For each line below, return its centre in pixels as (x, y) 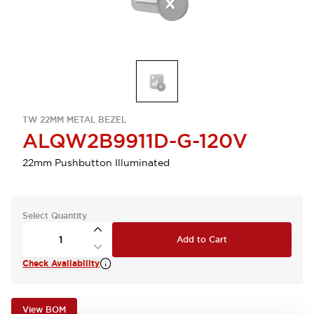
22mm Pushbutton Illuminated (96, 163)
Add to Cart (202, 240)
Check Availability (61, 264)
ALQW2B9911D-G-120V (135, 141)
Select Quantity (55, 216)
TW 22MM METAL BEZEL (74, 120)
